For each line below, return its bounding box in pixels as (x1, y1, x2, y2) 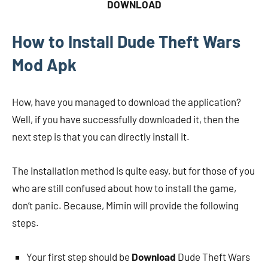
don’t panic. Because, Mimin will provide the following (12, 199, 239, 211)
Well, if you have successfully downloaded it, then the (12, 113, 239, 125)
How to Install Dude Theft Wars (12, 31, 240, 51)
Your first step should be (26, 251, 132, 263)
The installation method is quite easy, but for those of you (12, 165, 255, 176)
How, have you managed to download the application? (12, 96, 241, 108)
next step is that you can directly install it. (12, 130, 190, 142)
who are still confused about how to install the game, (12, 182, 236, 194)
